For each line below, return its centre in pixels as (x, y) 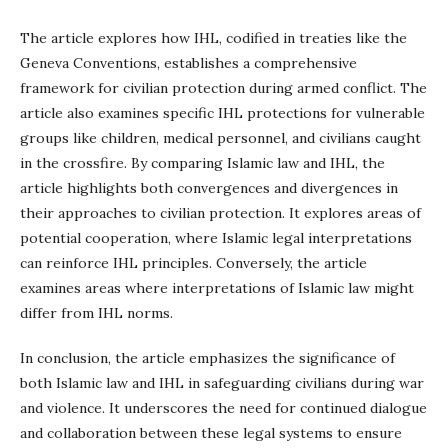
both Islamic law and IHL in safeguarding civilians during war (222, 383)
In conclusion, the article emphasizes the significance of (207, 358)
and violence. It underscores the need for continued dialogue (223, 408)
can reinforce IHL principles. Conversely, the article (193, 263)
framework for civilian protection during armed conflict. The (223, 88)
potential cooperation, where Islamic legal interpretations (216, 238)
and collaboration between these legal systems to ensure (211, 433)
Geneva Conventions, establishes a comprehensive (188, 63)
